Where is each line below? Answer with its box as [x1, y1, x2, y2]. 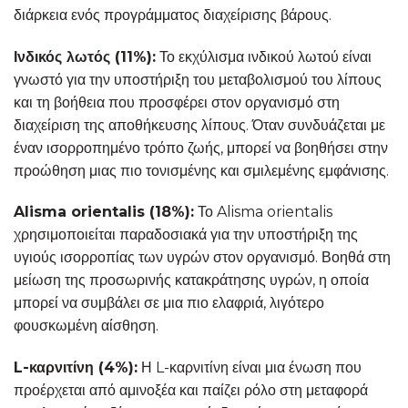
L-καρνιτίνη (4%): [14, 359, 138, 377]
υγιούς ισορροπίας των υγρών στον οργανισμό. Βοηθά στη [14, 249, 391, 267]
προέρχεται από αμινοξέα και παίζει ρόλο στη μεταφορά [14, 382, 368, 400]
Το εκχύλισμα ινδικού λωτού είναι [156, 47, 372, 66]
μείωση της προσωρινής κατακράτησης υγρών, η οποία [14, 271, 369, 290]
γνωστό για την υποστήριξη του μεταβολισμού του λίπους [14, 70, 382, 88]
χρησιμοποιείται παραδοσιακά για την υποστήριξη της [14, 226, 358, 244]
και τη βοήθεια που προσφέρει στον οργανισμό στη [14, 93, 340, 111]
